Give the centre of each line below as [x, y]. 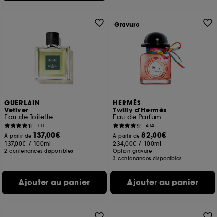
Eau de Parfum [137, 117]
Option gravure [132, 151]
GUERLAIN [23, 103]
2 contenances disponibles [39, 151]
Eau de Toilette [29, 117]
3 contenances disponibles [147, 159]
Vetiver [16, 110]
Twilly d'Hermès [140, 110]
